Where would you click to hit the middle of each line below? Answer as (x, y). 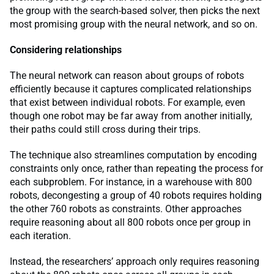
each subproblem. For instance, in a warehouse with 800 (131, 182)
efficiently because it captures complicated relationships (131, 89)
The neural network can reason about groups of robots (127, 75)
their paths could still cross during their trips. (105, 129)
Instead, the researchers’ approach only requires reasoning (135, 261)
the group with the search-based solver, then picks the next (135, 10)
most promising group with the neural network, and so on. (134, 24)
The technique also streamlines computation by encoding (133, 155)
